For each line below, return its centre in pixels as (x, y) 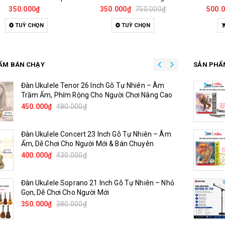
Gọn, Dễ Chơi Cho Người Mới (65, 192)
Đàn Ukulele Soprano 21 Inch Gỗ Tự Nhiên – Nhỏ (97, 183)
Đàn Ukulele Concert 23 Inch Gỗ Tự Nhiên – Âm (96, 134)
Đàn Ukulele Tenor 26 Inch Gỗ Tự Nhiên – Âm (93, 85)
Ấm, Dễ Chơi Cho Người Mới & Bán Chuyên (87, 144)
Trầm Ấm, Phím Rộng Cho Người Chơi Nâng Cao (97, 95)
